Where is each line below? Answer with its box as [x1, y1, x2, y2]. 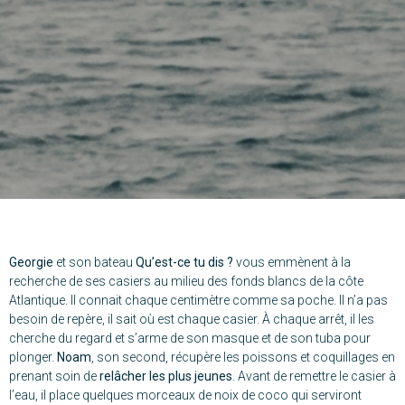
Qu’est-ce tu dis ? [136, 255, 233, 270]
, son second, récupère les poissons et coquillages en [91, 350, 395, 365]
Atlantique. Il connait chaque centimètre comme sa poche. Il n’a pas [9, 293, 388, 308]
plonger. [9, 350, 57, 365]
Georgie [9, 255, 53, 270]
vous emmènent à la [233, 255, 351, 270]
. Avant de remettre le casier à [232, 369, 396, 384]
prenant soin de [9, 369, 99, 384]
